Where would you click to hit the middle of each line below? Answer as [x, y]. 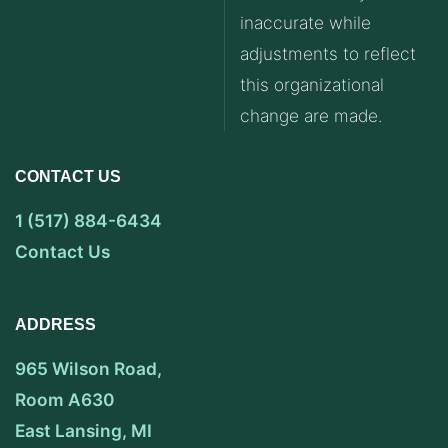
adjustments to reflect [328, 53]
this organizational [312, 84]
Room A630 [65, 400]
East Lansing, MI [83, 431]
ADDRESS [55, 324]
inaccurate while [305, 22]
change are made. [311, 115]
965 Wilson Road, [88, 369]
